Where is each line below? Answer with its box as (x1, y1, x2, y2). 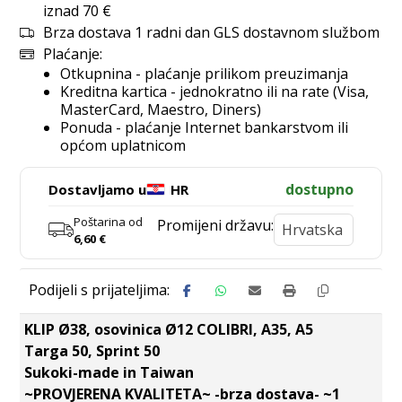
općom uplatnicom (60, 135, 187, 155)
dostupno (284, 179, 354, 199)
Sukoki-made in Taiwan (24, 363, 195, 382)
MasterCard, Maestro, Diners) (60, 100, 262, 119)
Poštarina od (74, 214, 144, 230)
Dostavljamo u (48, 180, 147, 198)
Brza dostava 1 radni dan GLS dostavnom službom (43, 22, 380, 42)
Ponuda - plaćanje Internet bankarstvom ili (60, 118, 349, 137)
